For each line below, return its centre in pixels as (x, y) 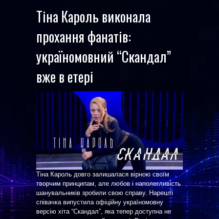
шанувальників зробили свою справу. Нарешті (105, 193)
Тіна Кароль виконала (93, 16)
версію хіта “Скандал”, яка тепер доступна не (104, 211)
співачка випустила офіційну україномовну (100, 202)
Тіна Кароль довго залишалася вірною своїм (103, 174)
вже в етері (65, 77)
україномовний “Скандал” (104, 56)
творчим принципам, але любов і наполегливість (109, 184)
